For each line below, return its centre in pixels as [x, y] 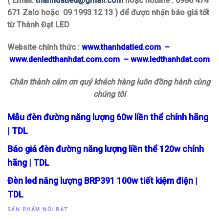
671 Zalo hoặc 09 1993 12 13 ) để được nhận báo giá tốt [108, 13]
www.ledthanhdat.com [170, 60]
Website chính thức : [44, 47]
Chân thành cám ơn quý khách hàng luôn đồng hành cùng [109, 82]
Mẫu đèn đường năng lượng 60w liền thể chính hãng [108, 117]
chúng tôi [109, 94]
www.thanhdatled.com [121, 47]
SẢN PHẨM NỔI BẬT [38, 209]
